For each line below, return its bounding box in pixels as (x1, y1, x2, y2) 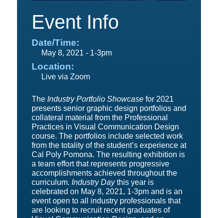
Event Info (32, 11, 119, 33)
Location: (32, 61, 74, 72)
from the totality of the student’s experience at (32, 141, 186, 149)
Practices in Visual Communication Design (32, 123, 179, 131)
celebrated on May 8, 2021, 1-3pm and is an (32, 187, 182, 196)
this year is (115, 178, 154, 186)
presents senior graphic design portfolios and (32, 104, 186, 112)
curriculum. (32, 178, 72, 186)
